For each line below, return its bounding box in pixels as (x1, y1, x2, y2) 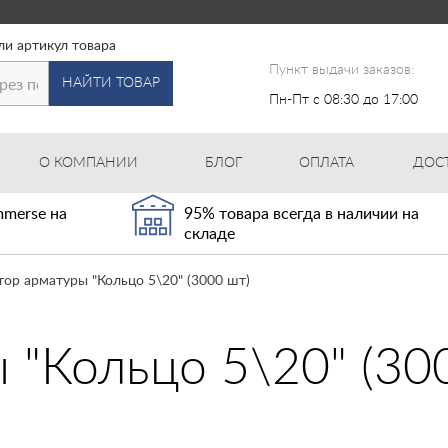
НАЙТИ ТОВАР (61, 76, 160, 90)
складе (184, 226, 236, 242)
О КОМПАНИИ (39, 156, 139, 170)
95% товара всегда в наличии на (184, 206, 420, 222)
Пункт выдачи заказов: (269, 63, 415, 77)
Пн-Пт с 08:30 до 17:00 (269, 93, 419, 107)
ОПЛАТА (299, 156, 355, 170)
